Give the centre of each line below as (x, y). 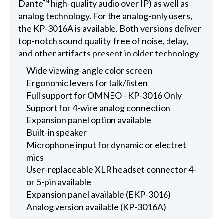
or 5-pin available (59, 182)
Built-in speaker (57, 132)
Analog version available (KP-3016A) (96, 206)
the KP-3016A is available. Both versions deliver (110, 28)
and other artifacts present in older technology (108, 53)
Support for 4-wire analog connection (99, 107)
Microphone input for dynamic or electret (107, 144)
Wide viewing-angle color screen (90, 70)
